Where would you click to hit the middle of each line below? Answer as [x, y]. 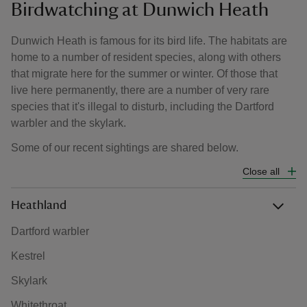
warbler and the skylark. [69, 123]
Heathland [39, 206]
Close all [261, 171]
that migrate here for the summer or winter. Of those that [144, 74]
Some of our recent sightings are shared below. [125, 148]
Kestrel [28, 256]
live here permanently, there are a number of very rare [140, 90]
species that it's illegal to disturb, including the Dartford [143, 107]
